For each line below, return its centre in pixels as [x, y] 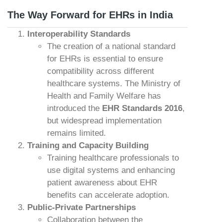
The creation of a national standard [111, 46]
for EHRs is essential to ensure [105, 59]
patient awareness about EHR [102, 183]
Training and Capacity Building [88, 145]
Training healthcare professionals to [113, 158]
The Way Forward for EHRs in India [90, 15]
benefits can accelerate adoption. [108, 195]
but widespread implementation [104, 121]
